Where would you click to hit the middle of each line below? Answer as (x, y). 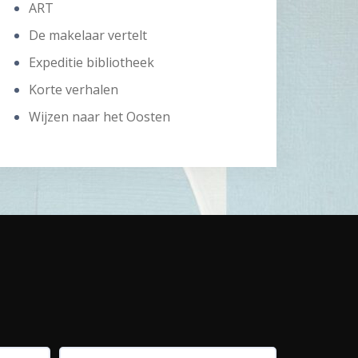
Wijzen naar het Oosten (99, 117)
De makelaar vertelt (88, 35)
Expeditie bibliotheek (91, 62)
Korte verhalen (74, 89)
